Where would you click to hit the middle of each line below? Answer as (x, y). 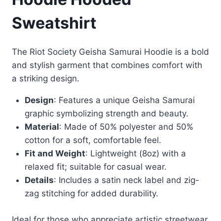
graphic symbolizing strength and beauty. (106, 114)
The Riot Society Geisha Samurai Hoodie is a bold (110, 52)
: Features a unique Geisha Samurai (124, 100)
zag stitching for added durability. (91, 194)
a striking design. (46, 79)
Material (42, 127)
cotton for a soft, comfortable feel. (93, 140)
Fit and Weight (55, 154)
